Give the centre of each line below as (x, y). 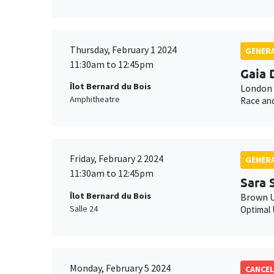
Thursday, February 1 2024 (123, 49)
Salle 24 (84, 208)
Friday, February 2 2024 (117, 159)
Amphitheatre (95, 99)
